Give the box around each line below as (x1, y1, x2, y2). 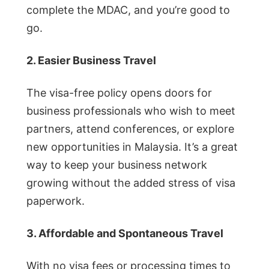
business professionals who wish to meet (26, 104, 235, 117)
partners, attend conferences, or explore (26, 122, 234, 135)
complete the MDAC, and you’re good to (26, 4, 230, 17)
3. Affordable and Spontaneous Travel (26, 226, 223, 240)
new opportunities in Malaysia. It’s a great (26, 140, 238, 153)
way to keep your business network (26, 158, 207, 171)
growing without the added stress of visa (26, 176, 235, 189)
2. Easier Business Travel (26, 53, 156, 67)
